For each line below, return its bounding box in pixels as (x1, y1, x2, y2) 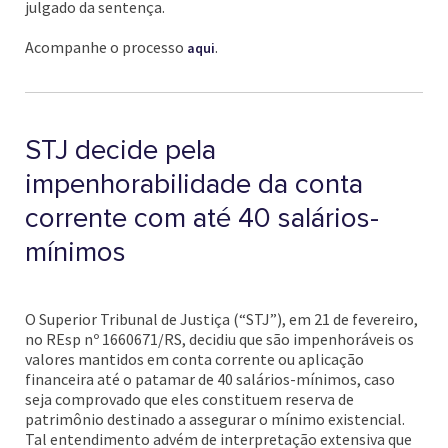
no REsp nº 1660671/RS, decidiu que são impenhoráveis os (25, 329, 414, 349)
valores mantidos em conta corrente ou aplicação (25, 349, 364, 369)
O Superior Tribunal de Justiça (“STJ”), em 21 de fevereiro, (25, 309, 418, 329)
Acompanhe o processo (25, 37, 187, 57)
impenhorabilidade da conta (25, 167, 363, 201)
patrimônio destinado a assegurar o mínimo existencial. (25, 409, 405, 429)
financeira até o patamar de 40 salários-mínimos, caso (25, 369, 395, 389)
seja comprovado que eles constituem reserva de (25, 389, 354, 409)
